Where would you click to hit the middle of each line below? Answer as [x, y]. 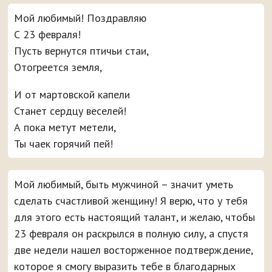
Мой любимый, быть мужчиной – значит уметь [124, 185]
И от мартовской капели [72, 95]
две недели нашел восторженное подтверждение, [134, 250]
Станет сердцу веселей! [70, 111]
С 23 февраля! [48, 35]
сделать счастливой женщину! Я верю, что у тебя [131, 201]
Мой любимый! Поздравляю [80, 18]
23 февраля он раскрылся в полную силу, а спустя [131, 234]
